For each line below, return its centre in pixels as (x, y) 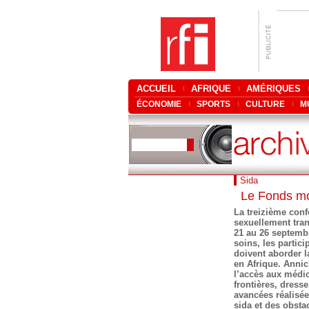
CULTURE (265, 104)
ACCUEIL (156, 89)
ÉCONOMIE (159, 104)
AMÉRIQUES (273, 89)
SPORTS (213, 104)
